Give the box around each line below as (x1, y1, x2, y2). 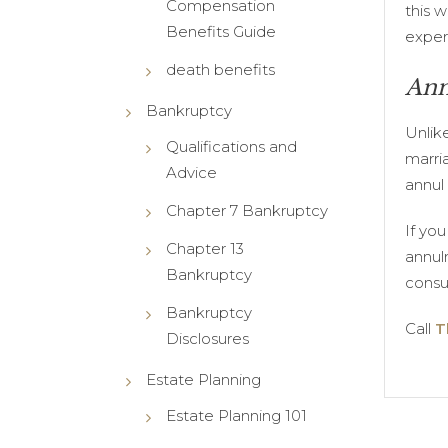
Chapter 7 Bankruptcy (165, 200, 328, 220)
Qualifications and (165, 136, 297, 156)
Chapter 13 (165, 238, 244, 258)
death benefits (165, 59, 275, 79)
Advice (165, 162, 217, 182)
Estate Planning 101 (165, 405, 307, 425)
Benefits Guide (165, 21, 276, 41)
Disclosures (165, 328, 249, 348)
